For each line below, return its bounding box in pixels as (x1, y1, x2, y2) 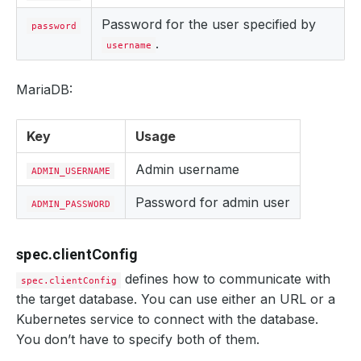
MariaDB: (16, 81, 73, 98)
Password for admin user (135, 194, 290, 210)
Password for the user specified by (102, 16, 316, 32)
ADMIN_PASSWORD (31, 198, 110, 210)
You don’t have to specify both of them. (16, 331, 259, 347)
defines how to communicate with (121, 271, 331, 287)
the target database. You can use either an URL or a (16, 291, 335, 307)
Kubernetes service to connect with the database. (16, 311, 318, 327)
